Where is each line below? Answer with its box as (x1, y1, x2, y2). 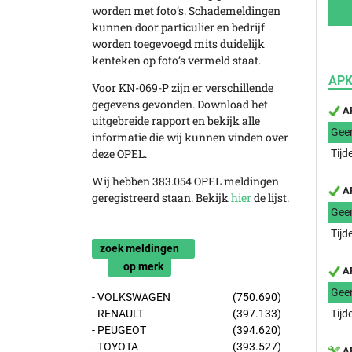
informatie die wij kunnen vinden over (92, 130, 288, 145)
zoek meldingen (100, 242, 179, 255)
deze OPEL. (92, 146, 147, 161)
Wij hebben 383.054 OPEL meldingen (92, 174, 279, 189)
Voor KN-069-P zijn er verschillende (92, 80, 273, 95)
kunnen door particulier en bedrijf (92, 20, 265, 35)
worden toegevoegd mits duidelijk (92, 36, 265, 51)
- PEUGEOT (92, 324, 146, 336)
